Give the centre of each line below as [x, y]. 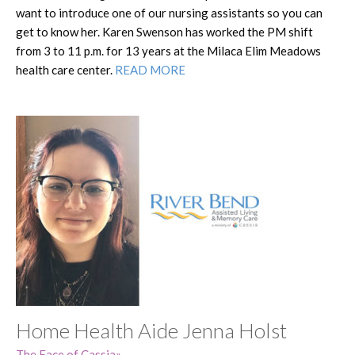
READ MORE [150, 69]
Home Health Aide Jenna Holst [151, 330]
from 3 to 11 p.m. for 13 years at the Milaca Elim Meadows [168, 50]
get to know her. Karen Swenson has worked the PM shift [164, 31]
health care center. [65, 69]
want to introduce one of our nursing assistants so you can [169, 12]
